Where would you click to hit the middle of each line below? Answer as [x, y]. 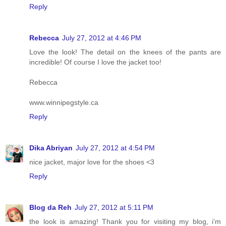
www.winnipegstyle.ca [64, 102]
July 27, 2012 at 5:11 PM [114, 207]
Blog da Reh [50, 207]
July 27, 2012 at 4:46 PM [102, 38]
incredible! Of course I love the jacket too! [95, 62]
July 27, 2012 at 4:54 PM [115, 148]
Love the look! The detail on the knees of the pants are [125, 52]
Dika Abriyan [51, 148]
